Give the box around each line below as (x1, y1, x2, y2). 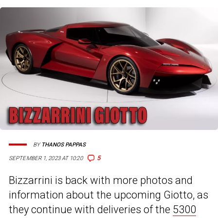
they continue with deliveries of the (9, 203, 173, 216)
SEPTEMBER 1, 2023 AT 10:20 (9, 155, 83, 162)
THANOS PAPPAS (41, 141, 86, 148)
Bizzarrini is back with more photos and (9, 174, 193, 187)
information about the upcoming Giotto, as (9, 189, 208, 201)
